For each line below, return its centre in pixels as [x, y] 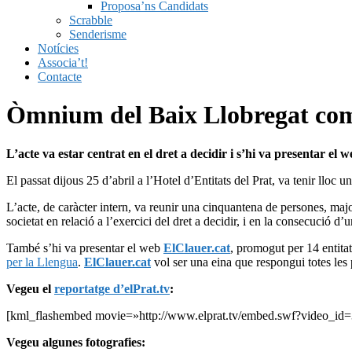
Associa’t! [63, 62]
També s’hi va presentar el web [85, 247]
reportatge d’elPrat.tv [112, 288]
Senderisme [98, 34]
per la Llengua [42, 262]
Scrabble [91, 20]
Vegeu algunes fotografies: [76, 342]
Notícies [58, 48]
